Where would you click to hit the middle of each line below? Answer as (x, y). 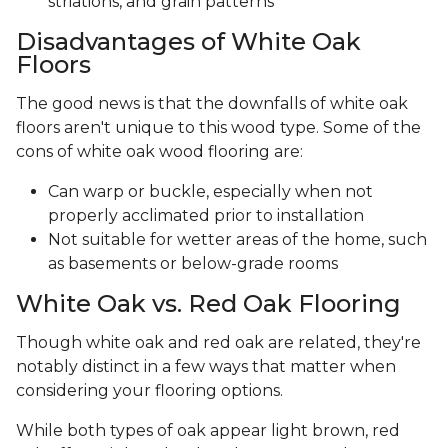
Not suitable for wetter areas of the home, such (237, 240)
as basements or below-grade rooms (193, 264)
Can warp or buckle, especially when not (210, 192)
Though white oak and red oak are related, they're (218, 343)
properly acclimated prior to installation (208, 216)
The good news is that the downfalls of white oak (212, 104)
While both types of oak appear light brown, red (208, 431)
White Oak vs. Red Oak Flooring (208, 304)
